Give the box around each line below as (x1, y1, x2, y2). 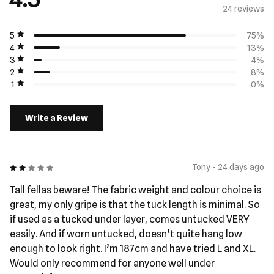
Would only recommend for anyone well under (10, 257, 215, 269)
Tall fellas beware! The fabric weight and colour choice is (10, 184, 261, 196)
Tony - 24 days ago (192, 162, 264, 172)
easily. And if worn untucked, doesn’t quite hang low (10, 228, 242, 240)
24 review (223, 4, 260, 13)
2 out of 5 (9, 161, 45, 171)
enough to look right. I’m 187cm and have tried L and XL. (10, 243, 256, 254)
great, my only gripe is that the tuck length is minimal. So (10, 199, 260, 210)
